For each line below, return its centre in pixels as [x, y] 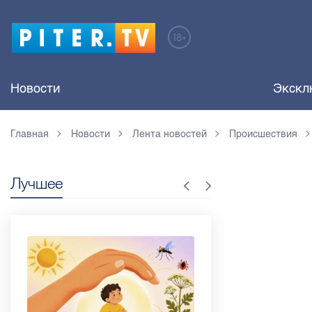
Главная [30, 134]
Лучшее [37, 183]
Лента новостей [170, 134]
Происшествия [263, 134]
